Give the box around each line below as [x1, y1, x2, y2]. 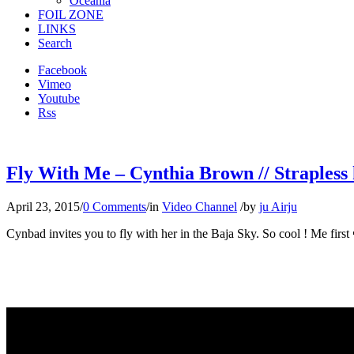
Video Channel [162, 199, 237, 213]
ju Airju [259, 199, 297, 213]
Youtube [38, 92, 80, 105]
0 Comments [83, 199, 146, 213]
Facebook [38, 63, 87, 77]
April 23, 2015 [6, 199, 80, 213]
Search [38, 36, 72, 50]
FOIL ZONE [38, 8, 104, 21]
